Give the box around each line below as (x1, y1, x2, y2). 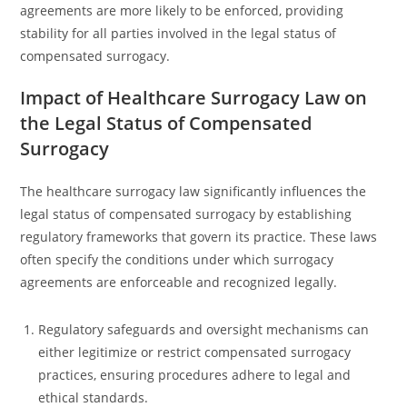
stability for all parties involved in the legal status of (20, 25, 337, 42)
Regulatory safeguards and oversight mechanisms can (38, 321, 370, 338)
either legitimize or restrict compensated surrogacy (38, 343, 352, 361)
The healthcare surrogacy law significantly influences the (20, 183, 367, 200)
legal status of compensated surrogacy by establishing (20, 205, 352, 223)
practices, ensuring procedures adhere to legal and (38, 366, 352, 383)
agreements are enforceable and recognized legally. (20, 273, 338, 291)
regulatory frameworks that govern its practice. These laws (20, 228, 378, 245)
